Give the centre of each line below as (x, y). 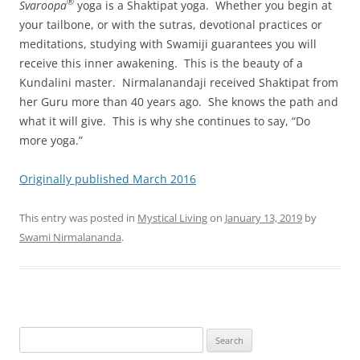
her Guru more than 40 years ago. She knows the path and (179, 101)
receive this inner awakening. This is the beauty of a (161, 63)
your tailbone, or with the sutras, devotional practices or (171, 24)
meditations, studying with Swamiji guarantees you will (168, 43)
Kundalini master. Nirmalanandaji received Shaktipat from (179, 82)
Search (35, 335)
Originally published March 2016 (108, 178)
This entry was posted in (78, 217)
